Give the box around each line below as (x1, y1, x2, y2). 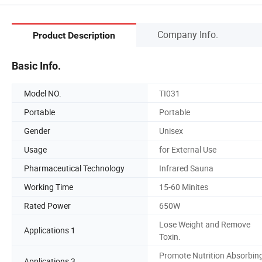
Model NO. (24, 87, 61, 99)
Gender (24, 125, 50, 136)
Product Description (33, 30, 115, 42)
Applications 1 (24, 225, 75, 236)
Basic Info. (12, 59, 61, 72)
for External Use (159, 143, 216, 155)
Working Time (24, 181, 73, 192)
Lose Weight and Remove (159, 218, 250, 230)
